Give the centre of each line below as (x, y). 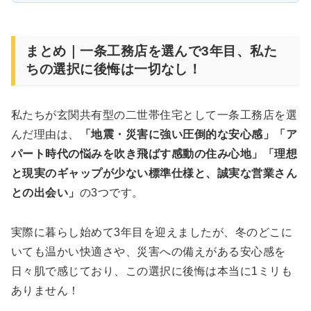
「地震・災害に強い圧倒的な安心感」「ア (188, 135)
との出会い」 (45, 193)
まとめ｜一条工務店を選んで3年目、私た (152, 51)
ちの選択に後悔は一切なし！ (114, 69)
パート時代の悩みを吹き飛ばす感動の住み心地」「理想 (154, 154)
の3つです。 (111, 193)
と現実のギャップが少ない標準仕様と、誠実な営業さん (154, 174)
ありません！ (45, 291)
